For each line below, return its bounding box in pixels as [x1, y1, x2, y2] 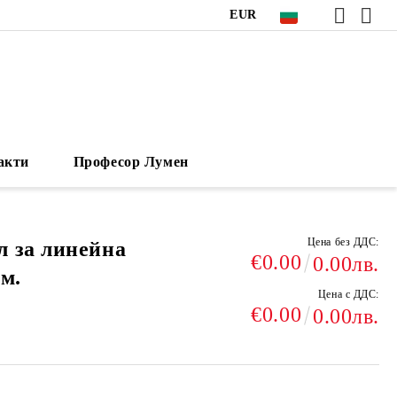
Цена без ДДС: [307, 236, 379, 248]
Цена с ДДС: [317, 288, 379, 300]
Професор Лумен [73, 154, 189, 169]
